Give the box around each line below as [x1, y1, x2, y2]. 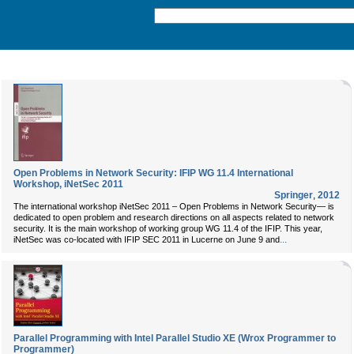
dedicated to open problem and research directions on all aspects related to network [13, 213, 334, 222]
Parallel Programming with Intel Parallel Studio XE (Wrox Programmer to [13, 333, 336, 344]
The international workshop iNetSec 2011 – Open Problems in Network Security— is [13, 201, 334, 211]
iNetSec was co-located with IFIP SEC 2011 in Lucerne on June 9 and [13, 235, 280, 244]
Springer [274, 190, 313, 201]
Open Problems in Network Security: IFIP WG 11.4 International [13, 168, 293, 179]
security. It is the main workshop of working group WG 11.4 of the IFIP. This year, [13, 224, 322, 233]
